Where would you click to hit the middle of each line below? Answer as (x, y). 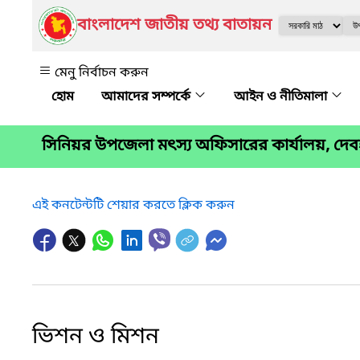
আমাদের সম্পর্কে (147, 97)
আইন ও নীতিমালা (282, 97)
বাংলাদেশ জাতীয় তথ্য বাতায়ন (174, 26)
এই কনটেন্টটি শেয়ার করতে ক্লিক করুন (133, 205)
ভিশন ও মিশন (96, 337)
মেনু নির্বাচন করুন (102, 73)
